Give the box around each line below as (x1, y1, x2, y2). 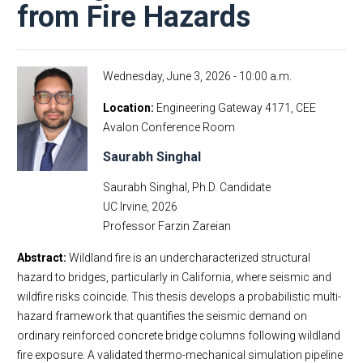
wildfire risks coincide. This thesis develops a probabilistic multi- (17, 290, 341, 303)
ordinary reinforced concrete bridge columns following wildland (17, 329, 340, 342)
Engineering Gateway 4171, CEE (153, 101, 316, 114)
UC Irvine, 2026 (102, 200, 177, 213)
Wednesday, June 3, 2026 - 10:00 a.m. (102, 70, 292, 83)
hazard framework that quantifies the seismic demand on (17, 310, 307, 322)
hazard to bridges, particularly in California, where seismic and (17, 271, 331, 284)
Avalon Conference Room (102, 121, 235, 134)
